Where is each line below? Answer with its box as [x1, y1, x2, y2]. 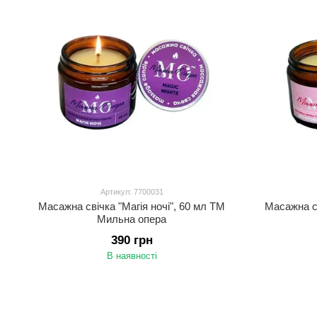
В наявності [106, 250, 157, 261]
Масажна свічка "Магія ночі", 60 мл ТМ [38, 200, 225, 212]
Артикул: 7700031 [100, 188, 163, 196]
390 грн [110, 234, 153, 247]
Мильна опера [97, 213, 166, 225]
